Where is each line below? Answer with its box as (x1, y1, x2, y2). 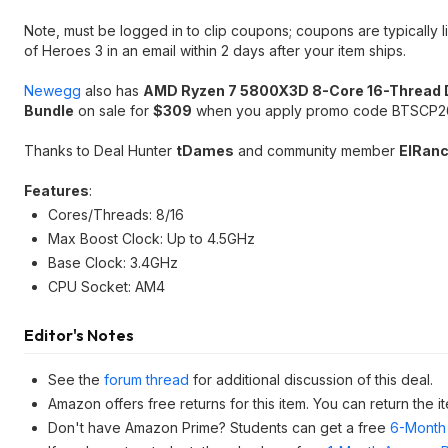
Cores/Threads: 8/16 (48, 206, 184, 223)
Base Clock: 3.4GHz (48, 254, 178, 271)
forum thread (104, 371, 189, 388)
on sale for (74, 102, 153, 119)
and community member (234, 142, 399, 159)
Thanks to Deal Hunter (24, 142, 176, 159)
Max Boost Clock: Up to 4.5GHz (48, 230, 255, 247)
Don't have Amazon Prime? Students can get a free (48, 419, 390, 436)
